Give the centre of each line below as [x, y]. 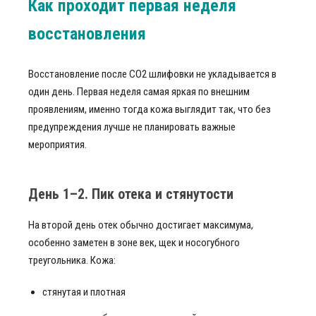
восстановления [87, 34]
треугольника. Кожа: [72, 260]
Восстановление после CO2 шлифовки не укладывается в [152, 74]
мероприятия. [57, 145]
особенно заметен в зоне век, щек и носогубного [134, 243]
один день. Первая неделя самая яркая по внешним [139, 92]
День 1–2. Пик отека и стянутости [131, 194]
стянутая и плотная [84, 292]
